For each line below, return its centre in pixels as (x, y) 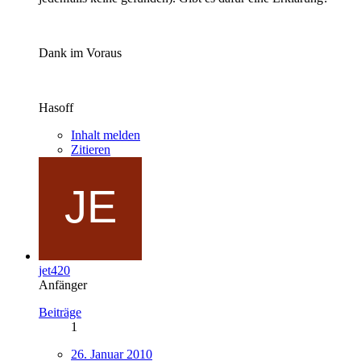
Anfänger (63, 284)
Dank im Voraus (80, 52)
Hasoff (56, 107)
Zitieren (91, 149)
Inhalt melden (106, 135)
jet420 (54, 270)
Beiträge (60, 312)
